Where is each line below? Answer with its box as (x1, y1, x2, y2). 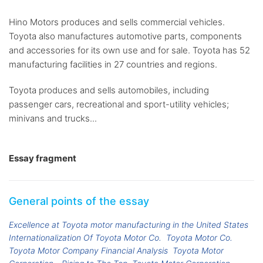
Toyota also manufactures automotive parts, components (9, 31, 242, 42)
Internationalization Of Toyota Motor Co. (9, 232, 161, 243)
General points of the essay (9, 195, 149, 208)
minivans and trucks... (9, 113, 97, 124)
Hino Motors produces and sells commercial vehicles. (9, 16, 225, 28)
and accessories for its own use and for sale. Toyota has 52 (9, 45, 250, 56)
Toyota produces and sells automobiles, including (9, 85, 209, 96)
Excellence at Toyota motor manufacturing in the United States (9, 220, 248, 230)
